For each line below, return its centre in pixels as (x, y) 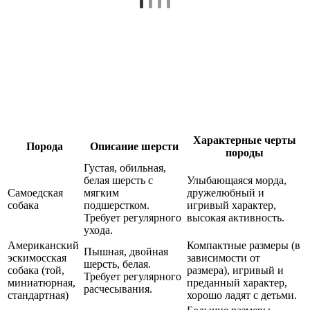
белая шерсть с (118, 181)
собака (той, (36, 271)
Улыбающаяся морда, (237, 181)
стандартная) (38, 295)
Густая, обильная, (125, 168)
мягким (101, 193)
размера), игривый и (235, 271)
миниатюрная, (42, 283)
